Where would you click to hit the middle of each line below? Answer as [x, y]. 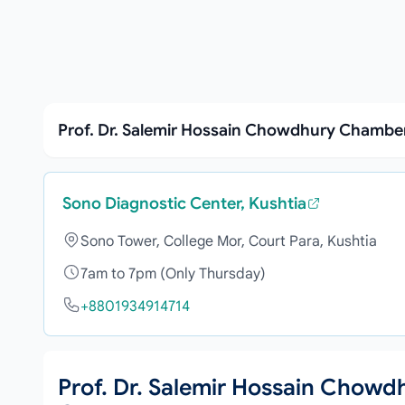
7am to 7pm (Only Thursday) [173, 274]
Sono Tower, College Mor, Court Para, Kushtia [229, 241]
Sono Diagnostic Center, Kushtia [184, 203]
